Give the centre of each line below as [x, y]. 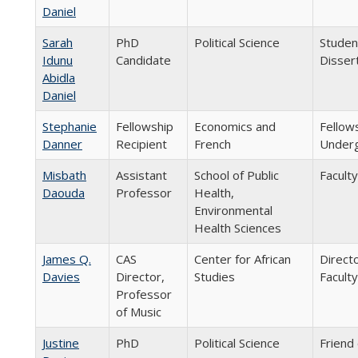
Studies [215, 276]
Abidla [59, 78]
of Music [139, 312]
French [213, 144]
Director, [140, 276]
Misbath [64, 175]
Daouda [64, 193]
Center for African [243, 259]
